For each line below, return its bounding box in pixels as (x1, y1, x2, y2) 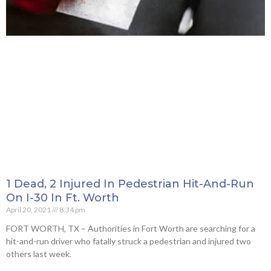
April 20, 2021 (6, 205, 52, 215)
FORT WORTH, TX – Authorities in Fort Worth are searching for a (6, 223, 255, 234)
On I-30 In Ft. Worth (6, 191, 119, 205)
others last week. (6, 249, 71, 260)
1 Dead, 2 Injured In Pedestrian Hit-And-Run (6, 177, 254, 191)
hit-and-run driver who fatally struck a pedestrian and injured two (6, 236, 251, 247)
